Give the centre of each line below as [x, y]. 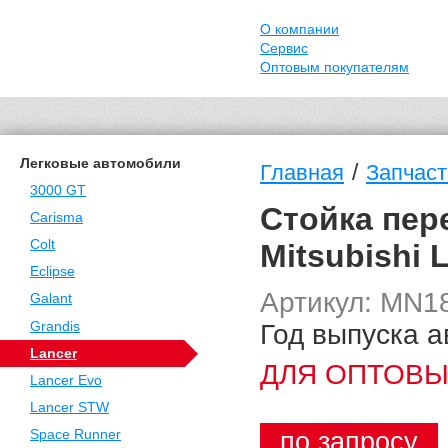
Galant [51, 299]
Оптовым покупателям [334, 67]
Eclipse [52, 272]
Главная [302, 172]
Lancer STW [69, 408]
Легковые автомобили [100, 163]
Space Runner [75, 435]
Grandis [55, 326]
